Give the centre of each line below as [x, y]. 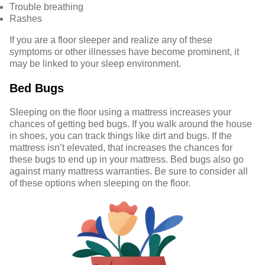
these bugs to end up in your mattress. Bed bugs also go [127, 159]
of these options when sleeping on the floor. [100, 183]
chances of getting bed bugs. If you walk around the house [131, 124]
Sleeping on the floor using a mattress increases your [120, 112]
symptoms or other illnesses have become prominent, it [124, 51]
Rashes [26, 18]
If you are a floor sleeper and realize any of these [111, 40]
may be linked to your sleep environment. [95, 63]
